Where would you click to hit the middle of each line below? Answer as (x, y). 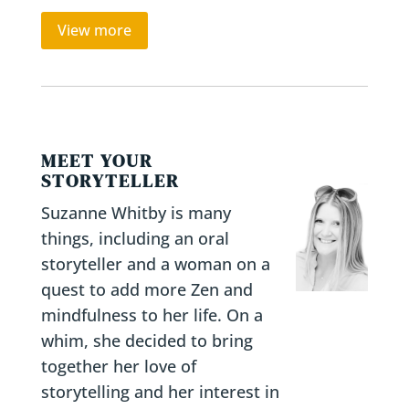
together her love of (118, 366)
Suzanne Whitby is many (136, 212)
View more (94, 30)
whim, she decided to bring (147, 340)
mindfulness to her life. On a (152, 315)
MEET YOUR (97, 160)
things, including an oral (135, 238)
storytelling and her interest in (160, 391)
